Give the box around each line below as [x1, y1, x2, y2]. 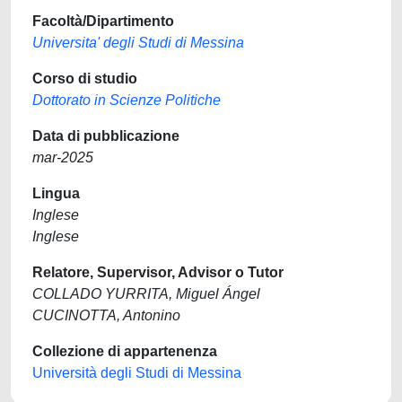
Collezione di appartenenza [32, 344, 217, 359]
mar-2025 [32, 150, 93, 165]
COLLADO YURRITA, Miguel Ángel [32, 286, 260, 301]
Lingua [32, 186, 80, 201]
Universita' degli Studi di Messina [32, 35, 244, 50]
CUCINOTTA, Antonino [32, 308, 180, 323]
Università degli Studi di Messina [32, 365, 241, 380]
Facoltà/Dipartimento [32, 13, 174, 29]
